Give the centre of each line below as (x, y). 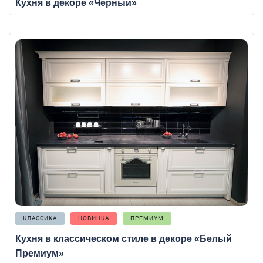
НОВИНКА (94, 218)
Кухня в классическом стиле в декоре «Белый (124, 238)
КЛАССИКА (40, 218)
